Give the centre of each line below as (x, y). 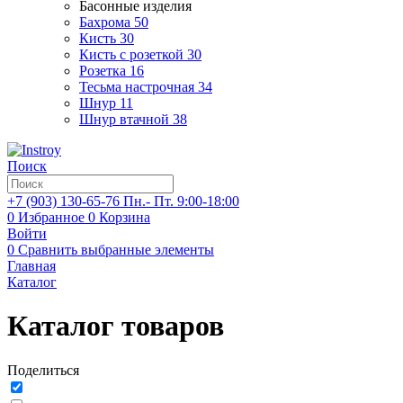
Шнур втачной (124, 119)
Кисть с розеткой (131, 54)
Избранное (51, 217)
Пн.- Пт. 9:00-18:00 (181, 201)
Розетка (103, 71)
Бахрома (105, 22)
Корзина (125, 217)
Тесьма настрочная (137, 87)
